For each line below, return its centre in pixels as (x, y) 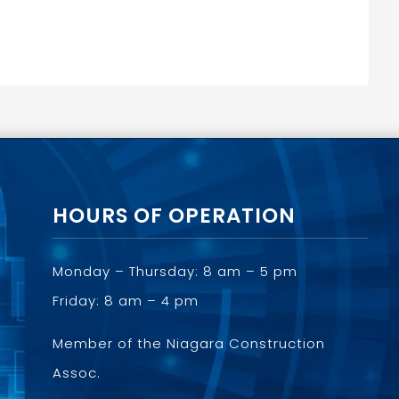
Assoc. (76, 373)
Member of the (109, 344)
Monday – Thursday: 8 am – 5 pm (175, 272)
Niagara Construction (245, 344)
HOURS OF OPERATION (174, 216)
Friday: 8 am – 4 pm (125, 301)
